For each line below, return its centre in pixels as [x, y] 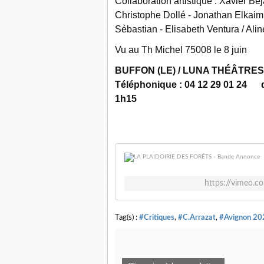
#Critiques [157, 217]
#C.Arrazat [197, 217]
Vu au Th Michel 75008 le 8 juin [181, 50]
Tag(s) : [127, 217]
